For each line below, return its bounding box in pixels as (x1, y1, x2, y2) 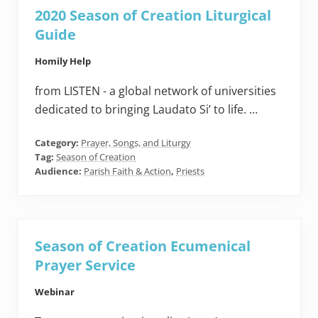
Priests (176, 165, 204, 178)
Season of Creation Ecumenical (35, 236, 251, 256)
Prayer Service (35, 256, 136, 275)
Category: (35, 136, 81, 150)
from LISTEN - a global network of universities (35, 83, 276, 99)
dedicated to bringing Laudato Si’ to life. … (35, 102, 258, 118)
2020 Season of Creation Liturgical (35, 6, 271, 26)
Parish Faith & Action (84, 165, 171, 178)
